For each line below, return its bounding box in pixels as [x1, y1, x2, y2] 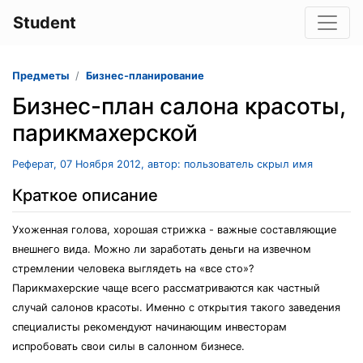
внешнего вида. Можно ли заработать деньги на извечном [12, 243, 311, 255]
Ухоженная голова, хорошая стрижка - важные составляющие [12, 224, 336, 236]
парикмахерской [12, 119, 198, 147]
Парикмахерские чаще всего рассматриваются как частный [12, 282, 320, 294]
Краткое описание [12, 186, 158, 205]
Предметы [12, 70, 69, 82]
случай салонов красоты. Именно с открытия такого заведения [12, 301, 340, 314]
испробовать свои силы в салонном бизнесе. [12, 340, 245, 352]
